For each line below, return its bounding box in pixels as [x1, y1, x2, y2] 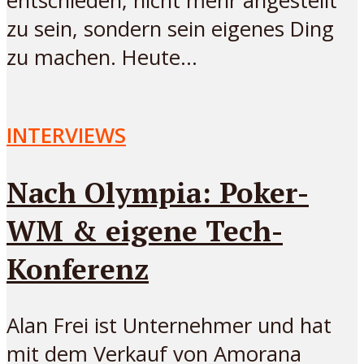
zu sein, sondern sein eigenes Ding [6, 14, 334, 43]
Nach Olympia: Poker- [6, 172, 309, 211]
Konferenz [6, 249, 149, 288]
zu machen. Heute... [6, 42, 197, 71]
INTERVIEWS [6, 120, 126, 149]
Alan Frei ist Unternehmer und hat [6, 310, 331, 340]
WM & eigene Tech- [6, 210, 283, 249]
